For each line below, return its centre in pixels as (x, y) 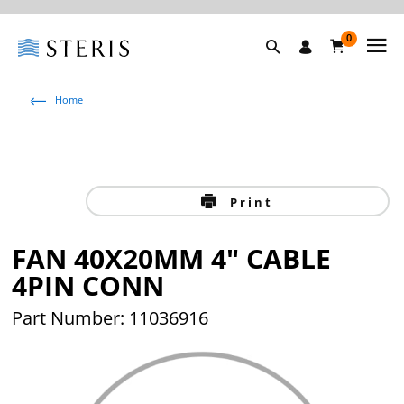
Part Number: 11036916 (110, 318)
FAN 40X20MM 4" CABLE (172, 258)
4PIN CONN (88, 285)
